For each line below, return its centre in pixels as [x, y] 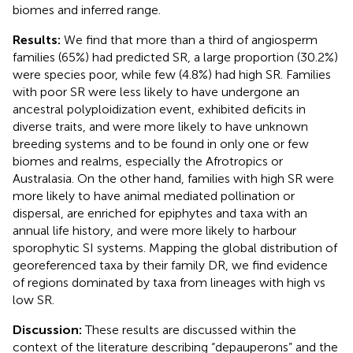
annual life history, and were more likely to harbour [154, 230]
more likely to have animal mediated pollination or [154, 195]
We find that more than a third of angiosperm [191, 39]
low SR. [33, 299]
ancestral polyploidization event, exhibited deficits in [159, 109]
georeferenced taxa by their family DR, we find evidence [170, 265]
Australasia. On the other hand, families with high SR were [173, 178]
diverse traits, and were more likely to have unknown [160, 126]
